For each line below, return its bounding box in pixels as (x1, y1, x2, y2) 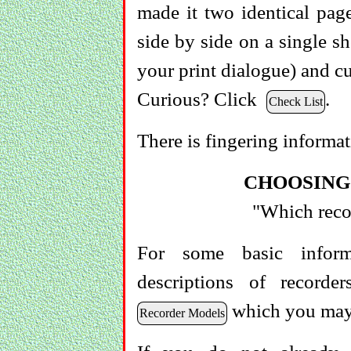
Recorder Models (139, 306, 225, 320)
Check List (269, 94, 323, 108)
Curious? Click (137, 88, 266, 110)
